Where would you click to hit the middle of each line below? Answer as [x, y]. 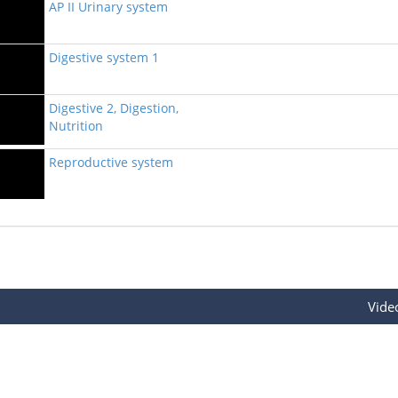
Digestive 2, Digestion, [114, 108]
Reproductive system [111, 162]
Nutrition [76, 126]
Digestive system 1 [104, 57]
